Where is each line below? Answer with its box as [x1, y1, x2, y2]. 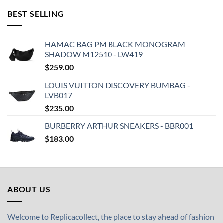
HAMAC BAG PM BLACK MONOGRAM [45, 39, 185, 49]
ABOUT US [7, 184, 51, 194]
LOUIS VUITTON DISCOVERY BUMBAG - [45, 80, 190, 90]
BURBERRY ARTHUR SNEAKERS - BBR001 [45, 121, 193, 131]
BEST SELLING [7, 8, 64, 18]
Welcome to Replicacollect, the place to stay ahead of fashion [7, 211, 214, 221]
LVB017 [45, 90, 72, 100]
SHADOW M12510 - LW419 [45, 49, 143, 59]
